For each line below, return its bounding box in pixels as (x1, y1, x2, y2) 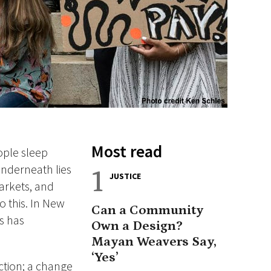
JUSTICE (109, 171, 141, 181)
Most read (91, 140, 162, 162)
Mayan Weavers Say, (91, 234, 217, 249)
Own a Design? (91, 218, 183, 233)
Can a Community (91, 203, 203, 218)
